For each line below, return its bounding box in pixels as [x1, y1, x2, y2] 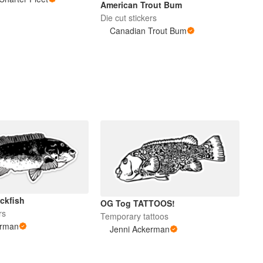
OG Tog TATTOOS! [100, 197, 176, 210]
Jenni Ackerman [110, 223, 170, 235]
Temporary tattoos [100, 210, 169, 222]
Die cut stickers [100, 12, 157, 24]
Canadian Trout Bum [110, 25, 187, 37]
